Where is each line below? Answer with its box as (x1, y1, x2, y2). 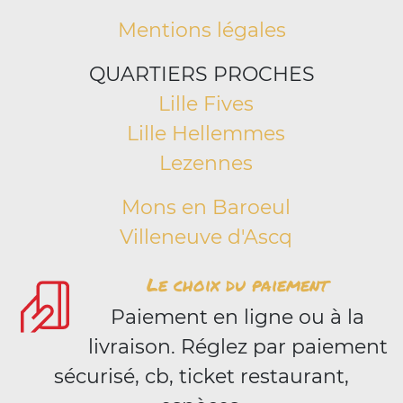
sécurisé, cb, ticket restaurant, (54, 364, 349, 389)
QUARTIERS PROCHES (88, 62, 315, 86)
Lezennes (159, 151, 253, 175)
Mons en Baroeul (121, 195, 291, 219)
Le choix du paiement (147, 272, 328, 297)
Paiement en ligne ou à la (111, 305, 364, 329)
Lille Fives (158, 92, 254, 116)
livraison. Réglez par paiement (87, 335, 388, 359)
